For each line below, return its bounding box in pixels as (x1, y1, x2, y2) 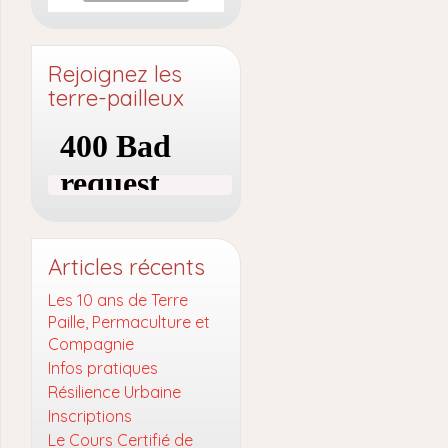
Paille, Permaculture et (48, 312, 210, 332)
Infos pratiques (48, 358, 158, 378)
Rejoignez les (48, 60, 182, 88)
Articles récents (48, 253, 205, 281)
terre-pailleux (48, 84, 184, 112)
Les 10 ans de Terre (48, 290, 188, 310)
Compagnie (48, 334, 134, 354)
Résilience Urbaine (48, 382, 181, 402)
